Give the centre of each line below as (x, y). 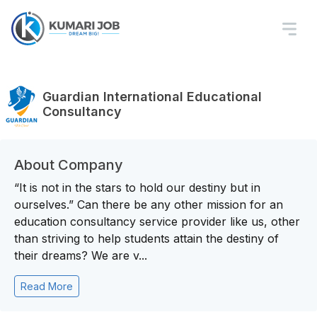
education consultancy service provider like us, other (157, 221)
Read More (47, 286)
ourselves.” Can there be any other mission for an (149, 204)
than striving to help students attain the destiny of (146, 238)
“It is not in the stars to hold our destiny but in (137, 188)
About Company (69, 165)
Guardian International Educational (152, 97)
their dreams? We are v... (81, 255)
